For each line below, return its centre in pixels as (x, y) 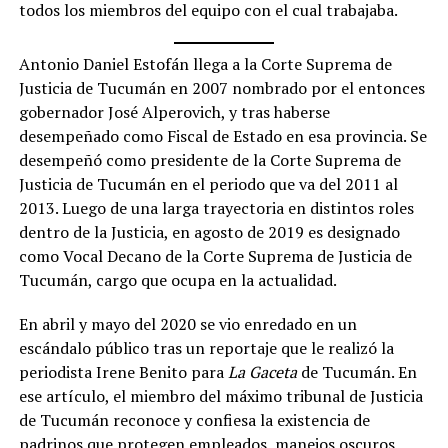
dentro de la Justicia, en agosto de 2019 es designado (209, 232)
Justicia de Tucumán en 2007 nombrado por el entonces (221, 88)
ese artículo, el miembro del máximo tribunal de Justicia (220, 396)
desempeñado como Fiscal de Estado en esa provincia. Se (222, 136)
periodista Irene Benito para (123, 372)
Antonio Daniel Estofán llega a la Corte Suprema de (205, 64)
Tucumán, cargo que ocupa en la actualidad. (179, 280)
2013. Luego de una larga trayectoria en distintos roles (216, 208)
